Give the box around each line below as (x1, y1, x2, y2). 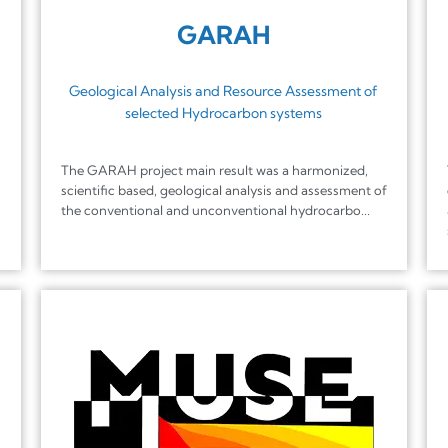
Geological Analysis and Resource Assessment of (69, 81, 379, 100)
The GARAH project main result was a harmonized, (60, 161, 368, 178)
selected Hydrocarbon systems (125, 103, 323, 122)
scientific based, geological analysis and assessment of (60, 181, 387, 198)
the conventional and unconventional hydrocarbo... (60, 201, 370, 218)
